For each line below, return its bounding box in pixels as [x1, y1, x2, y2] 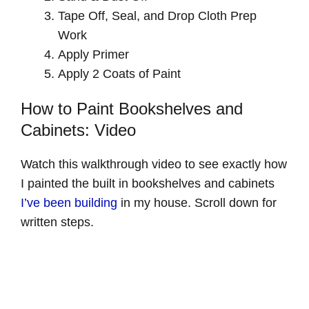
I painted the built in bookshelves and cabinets [21, 177, 275, 191]
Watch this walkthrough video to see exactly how [21, 157, 287, 172]
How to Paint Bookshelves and [21, 99, 243, 119]
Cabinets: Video [21, 121, 136, 140]
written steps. [21, 215, 94, 230]
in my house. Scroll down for [117, 196, 277, 210]
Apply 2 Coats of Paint [58, 66, 181, 81]
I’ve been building [21, 196, 117, 210]
